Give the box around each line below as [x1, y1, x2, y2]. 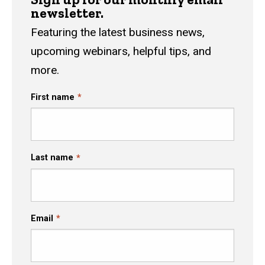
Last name [31, 153, 73, 163]
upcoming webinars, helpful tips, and [31, 44, 211, 58]
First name [31, 92, 75, 102]
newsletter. [31, 4, 104, 21]
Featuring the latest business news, [31, 25, 205, 39]
